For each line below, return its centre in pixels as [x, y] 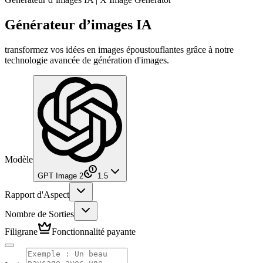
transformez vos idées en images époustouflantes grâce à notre [119, 49]
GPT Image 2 [60, 176]
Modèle [19, 160]
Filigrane [21, 232]
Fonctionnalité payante [94, 232]
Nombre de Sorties [39, 214]
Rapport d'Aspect [37, 195]
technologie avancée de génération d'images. [87, 60]
